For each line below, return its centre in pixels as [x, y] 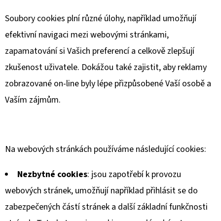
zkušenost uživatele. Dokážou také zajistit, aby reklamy [106, 67]
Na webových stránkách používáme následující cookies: [106, 149]
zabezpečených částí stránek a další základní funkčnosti [106, 207]
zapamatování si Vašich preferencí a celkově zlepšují [100, 51]
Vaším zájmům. [33, 100]
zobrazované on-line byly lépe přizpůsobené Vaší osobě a [108, 84]
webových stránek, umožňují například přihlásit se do [101, 191]
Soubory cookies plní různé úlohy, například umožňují [101, 18]
